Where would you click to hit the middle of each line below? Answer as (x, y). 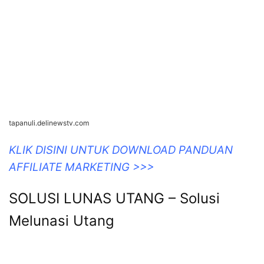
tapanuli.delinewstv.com (49, 123)
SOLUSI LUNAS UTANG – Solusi (114, 199)
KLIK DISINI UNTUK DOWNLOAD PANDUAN (121, 150)
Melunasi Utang (62, 221)
